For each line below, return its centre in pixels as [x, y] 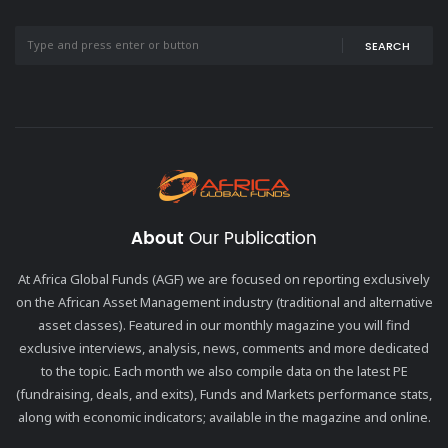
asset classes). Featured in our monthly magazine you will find [224, 324]
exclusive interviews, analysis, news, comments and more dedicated [224, 347]
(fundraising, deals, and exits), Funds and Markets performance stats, [224, 393]
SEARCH [387, 46]
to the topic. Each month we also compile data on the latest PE [224, 370]
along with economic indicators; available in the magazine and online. [224, 416]
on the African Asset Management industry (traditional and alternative [224, 301]
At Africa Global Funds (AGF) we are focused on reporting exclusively [224, 278]
